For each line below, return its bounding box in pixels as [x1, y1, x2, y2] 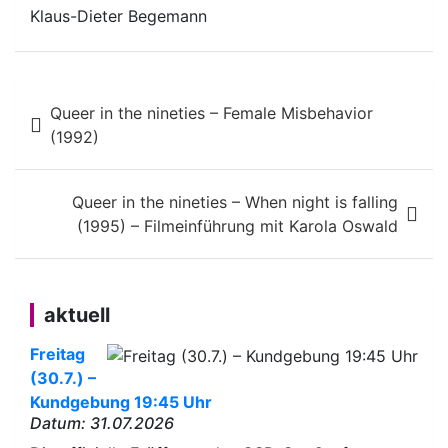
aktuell [44, 302, 110, 327]
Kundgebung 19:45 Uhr [30, 391, 212, 412]
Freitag [30, 343, 85, 364]
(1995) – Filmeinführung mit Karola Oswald [77, 215, 398, 236]
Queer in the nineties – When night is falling [72, 191, 398, 212]
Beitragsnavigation [14, 78, 299, 118]
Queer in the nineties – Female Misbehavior [50, 102, 373, 123]
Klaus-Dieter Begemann [30, 5, 207, 26]
